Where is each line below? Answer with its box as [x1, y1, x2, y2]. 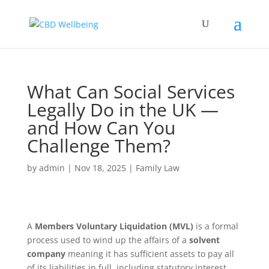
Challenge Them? [26, 133, 171, 158]
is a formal [193, 220, 238, 232]
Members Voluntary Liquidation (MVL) [34, 220, 193, 232]
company [26, 248, 65, 259]
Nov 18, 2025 [74, 162, 126, 174]
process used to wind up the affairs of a [26, 234, 189, 246]
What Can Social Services [26, 79, 235, 104]
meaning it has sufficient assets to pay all [65, 248, 234, 259]
